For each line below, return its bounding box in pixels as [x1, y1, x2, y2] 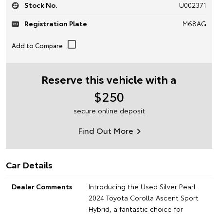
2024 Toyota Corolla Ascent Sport [88, 192, 199, 202]
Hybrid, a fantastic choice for [88, 203, 183, 214]
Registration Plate [23, 18, 87, 28]
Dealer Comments [12, 181, 72, 191]
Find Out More [77, 124, 133, 136]
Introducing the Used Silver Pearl [88, 181, 196, 191]
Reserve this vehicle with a [41, 71, 177, 87]
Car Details [6, 158, 53, 171]
